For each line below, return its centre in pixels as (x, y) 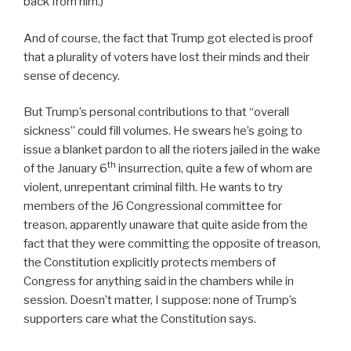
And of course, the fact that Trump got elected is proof (168, 38)
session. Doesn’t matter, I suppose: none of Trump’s (160, 300)
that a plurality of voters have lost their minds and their (166, 57)
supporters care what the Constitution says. (140, 319)
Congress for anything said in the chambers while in (159, 281)
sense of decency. (72, 76)
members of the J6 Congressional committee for (153, 206)
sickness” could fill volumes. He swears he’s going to (163, 131)
